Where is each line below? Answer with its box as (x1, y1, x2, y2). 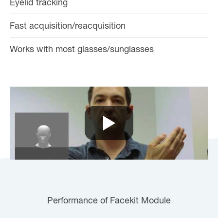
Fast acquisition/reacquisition (10, 22, 126, 32)
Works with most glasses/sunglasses (10, 46, 154, 55)
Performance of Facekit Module (47, 197, 171, 206)
